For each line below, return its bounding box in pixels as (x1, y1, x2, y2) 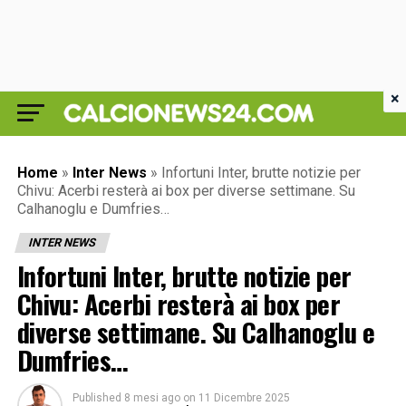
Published (72, 391, 121, 404)
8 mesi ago (123, 391, 180, 404)
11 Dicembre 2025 (198, 391, 290, 404)
